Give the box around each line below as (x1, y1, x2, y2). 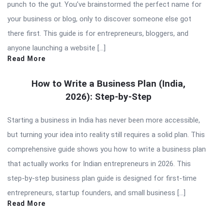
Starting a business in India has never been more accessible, (7, 116, 200, 125)
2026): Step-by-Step (65, 91, 152, 103)
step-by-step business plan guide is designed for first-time (7, 174, 197, 183)
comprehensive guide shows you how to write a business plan (7, 145, 206, 154)
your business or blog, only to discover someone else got (7, 15, 191, 24)
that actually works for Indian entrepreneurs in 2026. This (7, 159, 191, 169)
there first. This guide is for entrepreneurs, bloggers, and (7, 29, 188, 38)
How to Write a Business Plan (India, (31, 78, 186, 90)
